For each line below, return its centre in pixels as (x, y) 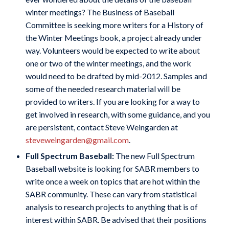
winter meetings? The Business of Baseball (100, 12)
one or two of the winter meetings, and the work (108, 63)
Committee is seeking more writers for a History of (114, 25)
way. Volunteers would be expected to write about (112, 50)
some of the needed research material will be (103, 89)
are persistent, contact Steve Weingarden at (101, 127)
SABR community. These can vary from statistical (111, 194)
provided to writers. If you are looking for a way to (112, 101)
